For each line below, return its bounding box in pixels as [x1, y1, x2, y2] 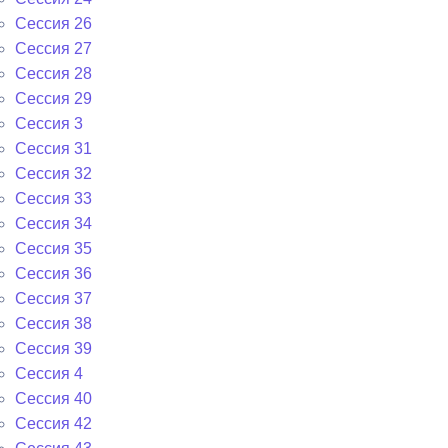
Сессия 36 [15, 265, 92, 282]
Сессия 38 [15, 315, 92, 332]
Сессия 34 [15, 215, 92, 232]
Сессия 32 [15, 165, 92, 182]
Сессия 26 [15, 15, 92, 32]
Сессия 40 [15, 390, 92, 407]
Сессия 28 [15, 65, 92, 82]
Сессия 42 [15, 415, 92, 432]
